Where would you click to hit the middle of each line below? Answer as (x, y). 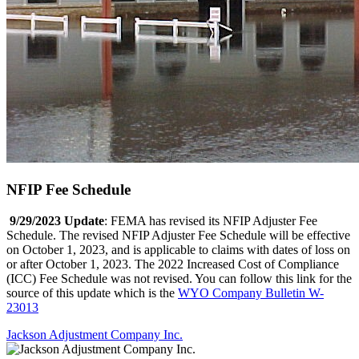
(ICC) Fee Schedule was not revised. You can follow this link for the (179, 278)
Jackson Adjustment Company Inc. (95, 334)
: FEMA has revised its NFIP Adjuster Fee (211, 220)
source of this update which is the (92, 292)
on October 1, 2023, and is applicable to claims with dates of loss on (178, 249)
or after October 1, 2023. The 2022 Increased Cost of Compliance (173, 264)
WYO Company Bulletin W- (251, 292)
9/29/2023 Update (57, 220)
